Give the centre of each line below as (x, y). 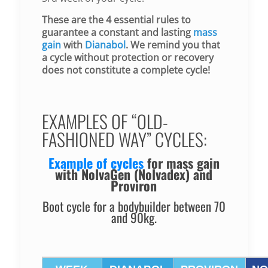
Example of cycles (96, 162)
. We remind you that (173, 45)
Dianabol (105, 45)
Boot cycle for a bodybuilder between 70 (134, 206)
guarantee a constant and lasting (117, 32)
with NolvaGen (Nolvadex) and (134, 174)
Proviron (134, 185)
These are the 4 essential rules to (116, 19)
